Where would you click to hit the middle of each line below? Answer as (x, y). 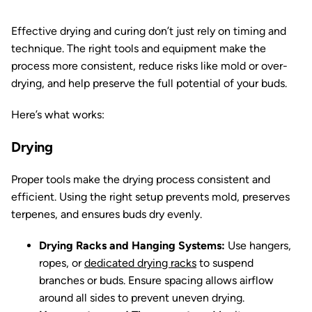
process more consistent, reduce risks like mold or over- (149, 66)
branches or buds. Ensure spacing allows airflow (156, 280)
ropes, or (62, 263)
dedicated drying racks (140, 263)
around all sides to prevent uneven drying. (142, 298)
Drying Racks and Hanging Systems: (133, 245)
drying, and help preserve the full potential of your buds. (149, 83)
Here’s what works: (58, 115)
